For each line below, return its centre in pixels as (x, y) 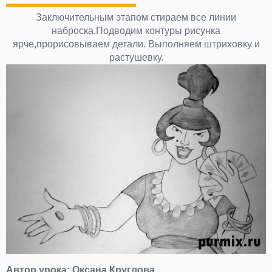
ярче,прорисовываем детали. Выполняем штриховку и (136, 44)
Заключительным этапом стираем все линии (136, 18)
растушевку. (136, 58)
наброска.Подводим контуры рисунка (136, 31)
